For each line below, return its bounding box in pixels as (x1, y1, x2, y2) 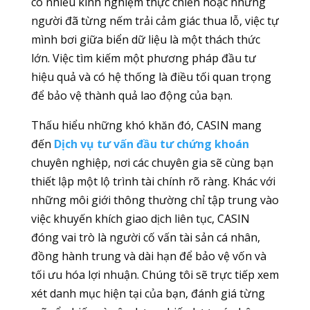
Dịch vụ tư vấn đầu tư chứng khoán (53, 136, 249, 152)
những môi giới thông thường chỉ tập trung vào (30, 192, 279, 208)
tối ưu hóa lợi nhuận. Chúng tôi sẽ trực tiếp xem (30, 267, 279, 283)
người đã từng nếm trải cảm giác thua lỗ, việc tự (30, 13, 279, 29)
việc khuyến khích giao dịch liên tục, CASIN (30, 211, 250, 227)
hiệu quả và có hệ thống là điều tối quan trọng (30, 69, 271, 85)
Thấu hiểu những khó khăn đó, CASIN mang (30, 118, 262, 134)
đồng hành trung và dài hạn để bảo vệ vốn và (30, 248, 266, 264)
